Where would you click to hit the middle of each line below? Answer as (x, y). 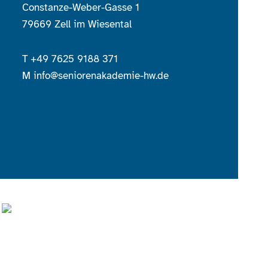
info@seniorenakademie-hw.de (101, 76)
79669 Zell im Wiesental (77, 24)
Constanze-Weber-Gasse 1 (81, 7)
